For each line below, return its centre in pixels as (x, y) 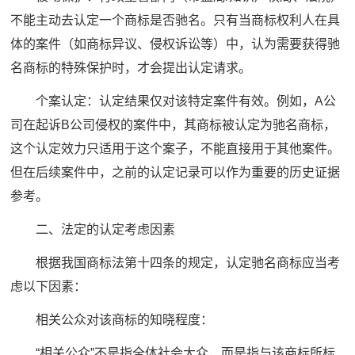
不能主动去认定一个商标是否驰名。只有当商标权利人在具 (176, 20)
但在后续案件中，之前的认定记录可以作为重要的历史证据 (176, 172)
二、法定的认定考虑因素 (93, 229)
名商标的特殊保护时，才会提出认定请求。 (131, 67)
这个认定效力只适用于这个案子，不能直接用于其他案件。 (176, 148)
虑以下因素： (49, 286)
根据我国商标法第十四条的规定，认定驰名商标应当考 (176, 262)
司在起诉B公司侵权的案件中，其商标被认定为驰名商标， (174, 124)
